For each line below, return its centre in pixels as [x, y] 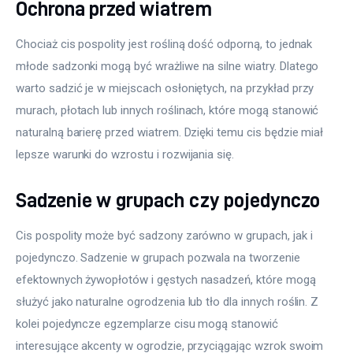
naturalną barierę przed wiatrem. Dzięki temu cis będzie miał [171, 133]
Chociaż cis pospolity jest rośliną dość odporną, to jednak [166, 45]
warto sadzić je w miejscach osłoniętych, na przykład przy [167, 89]
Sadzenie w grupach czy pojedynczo [168, 199]
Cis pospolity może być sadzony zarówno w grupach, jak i [166, 235]
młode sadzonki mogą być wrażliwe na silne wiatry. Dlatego [169, 67]
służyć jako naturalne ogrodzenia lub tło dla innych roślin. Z [169, 301]
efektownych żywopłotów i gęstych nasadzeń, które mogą [167, 279]
